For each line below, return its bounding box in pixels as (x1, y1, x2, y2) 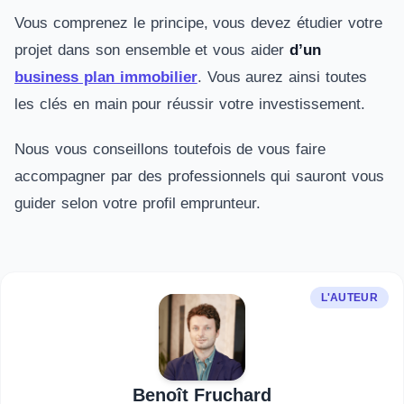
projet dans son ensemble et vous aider (14, 41, 289, 59)
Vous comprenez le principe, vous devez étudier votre (14, 14, 382, 32)
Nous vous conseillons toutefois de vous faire (14, 141, 326, 158)
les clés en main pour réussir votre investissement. (14, 96, 365, 113)
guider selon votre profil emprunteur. (14, 195, 262, 212)
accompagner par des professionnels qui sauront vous (14, 168, 385, 185)
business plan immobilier (14, 69, 197, 86)
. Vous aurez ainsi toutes (197, 69, 368, 86)
